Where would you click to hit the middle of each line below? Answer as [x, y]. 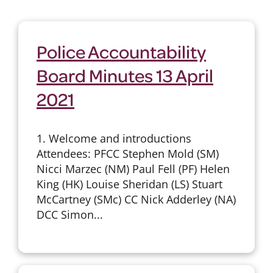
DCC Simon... [69, 214]
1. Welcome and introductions [114, 138]
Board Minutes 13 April [125, 75]
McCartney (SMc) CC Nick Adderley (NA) [136, 199]
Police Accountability [121, 51]
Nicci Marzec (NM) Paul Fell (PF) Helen [133, 168]
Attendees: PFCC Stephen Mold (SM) [127, 153]
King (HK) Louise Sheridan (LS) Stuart [129, 184]
